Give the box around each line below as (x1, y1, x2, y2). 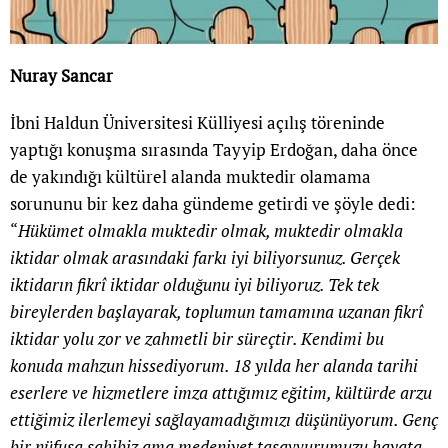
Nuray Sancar (10, 64, 113, 88)
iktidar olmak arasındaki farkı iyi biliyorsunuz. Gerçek (10, 246, 400, 270)
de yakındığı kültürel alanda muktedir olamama (10, 165, 371, 189)
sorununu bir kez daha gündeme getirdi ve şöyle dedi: (10, 192, 416, 216)
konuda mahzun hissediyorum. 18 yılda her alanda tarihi (10, 354, 418, 378)
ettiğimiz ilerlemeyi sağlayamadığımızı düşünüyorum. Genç (10, 408, 438, 432)
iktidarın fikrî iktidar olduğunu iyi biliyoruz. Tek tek (10, 273, 379, 297)
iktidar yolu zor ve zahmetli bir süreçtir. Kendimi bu (10, 327, 384, 351)
